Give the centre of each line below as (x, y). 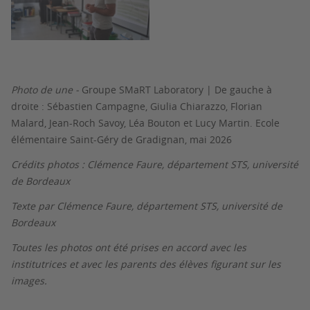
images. (29, 280)
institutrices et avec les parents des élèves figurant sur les (146, 264)
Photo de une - (46, 89)
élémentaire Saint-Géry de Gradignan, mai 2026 (121, 139)
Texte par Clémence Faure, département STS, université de (147, 206)
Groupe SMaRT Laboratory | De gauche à (177, 89)
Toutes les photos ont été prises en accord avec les (129, 247)
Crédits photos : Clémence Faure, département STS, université (155, 164)
